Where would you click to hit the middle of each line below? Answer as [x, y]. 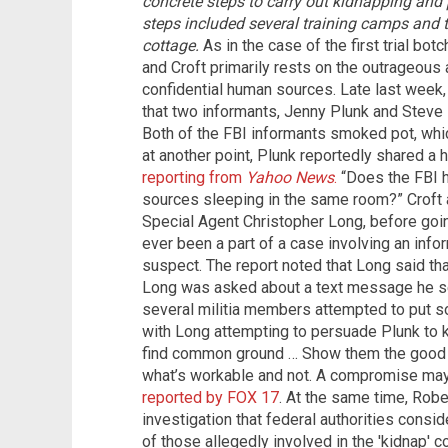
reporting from [194, 178]
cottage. [170, 46]
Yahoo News [290, 178]
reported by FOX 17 [210, 398]
